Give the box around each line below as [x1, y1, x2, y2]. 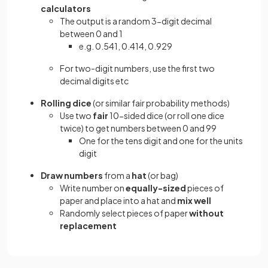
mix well [177, 195, 211, 206]
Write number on [60, 182, 126, 193]
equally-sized [126, 182, 186, 193]
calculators [41, 3, 91, 14]
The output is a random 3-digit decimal [60, 16, 212, 26]
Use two [60, 110, 93, 121]
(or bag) [147, 170, 178, 181]
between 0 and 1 [60, 28, 123, 39]
